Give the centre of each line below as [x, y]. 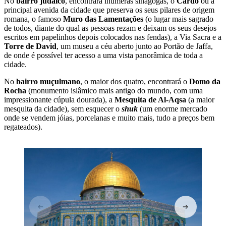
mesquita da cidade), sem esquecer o [63, 108]
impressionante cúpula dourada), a [59, 99]
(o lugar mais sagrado [178, 19]
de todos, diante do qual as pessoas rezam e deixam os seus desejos [110, 28]
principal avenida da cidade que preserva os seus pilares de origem [109, 10]
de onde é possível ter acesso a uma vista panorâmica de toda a [103, 55]
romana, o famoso [34, 19]
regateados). [23, 127]
